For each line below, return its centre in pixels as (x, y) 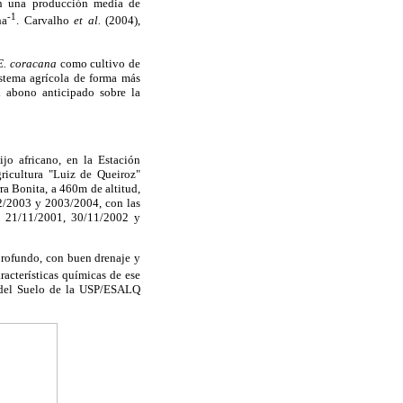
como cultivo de (99, 64)
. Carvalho (45, 20)
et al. (87, 20)
